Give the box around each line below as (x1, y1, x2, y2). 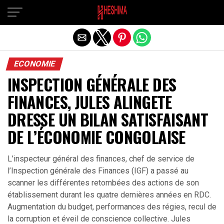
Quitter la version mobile (65, 6, 158, 16)
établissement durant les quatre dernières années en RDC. (7, 190, 211, 199)
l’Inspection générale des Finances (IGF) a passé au (7, 166, 188, 175)
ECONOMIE (12, 59, 56, 68)
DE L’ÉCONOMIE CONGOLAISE (7, 125, 185, 148)
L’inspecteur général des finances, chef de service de (7, 154, 194, 163)
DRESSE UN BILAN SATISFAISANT (7, 107, 208, 131)
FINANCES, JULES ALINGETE (7, 90, 172, 113)
